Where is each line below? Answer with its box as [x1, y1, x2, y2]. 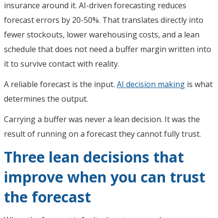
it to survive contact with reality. [4, 58, 119, 69]
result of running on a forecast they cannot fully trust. [4, 128, 201, 139]
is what [185, 78, 213, 90]
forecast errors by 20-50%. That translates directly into [4, 14, 203, 25]
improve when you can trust [4, 166, 205, 187]
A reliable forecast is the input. [4, 78, 117, 90]
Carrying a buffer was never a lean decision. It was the [4, 113, 200, 125]
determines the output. [4, 93, 88, 104]
